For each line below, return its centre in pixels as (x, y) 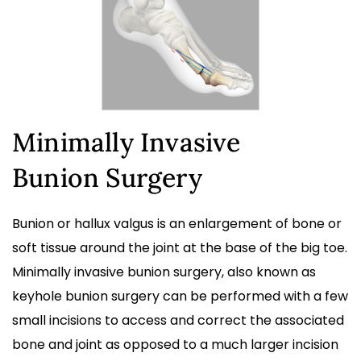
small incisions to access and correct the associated (178, 320)
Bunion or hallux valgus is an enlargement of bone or (177, 223)
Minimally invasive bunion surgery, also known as (164, 272)
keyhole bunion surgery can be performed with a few (180, 296)
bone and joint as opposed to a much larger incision (175, 344)
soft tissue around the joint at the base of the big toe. (180, 247)
